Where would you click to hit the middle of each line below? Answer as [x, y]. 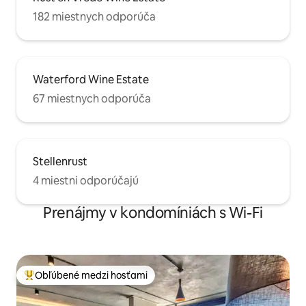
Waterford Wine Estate [91, 80]
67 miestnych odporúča [92, 99]
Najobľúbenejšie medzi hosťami [94, 281]
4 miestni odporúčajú [86, 181]
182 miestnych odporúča [94, 17]
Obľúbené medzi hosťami [91, 276]
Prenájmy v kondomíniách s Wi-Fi [153, 213]
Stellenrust [60, 162]
